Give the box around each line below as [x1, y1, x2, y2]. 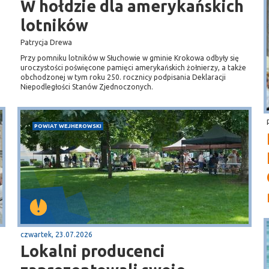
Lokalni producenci [20, 242, 165, 260]
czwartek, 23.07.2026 [20, 231, 92, 238]
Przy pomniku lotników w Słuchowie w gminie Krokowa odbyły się [20, 54, 239, 62]
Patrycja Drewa [20, 38, 72, 46]
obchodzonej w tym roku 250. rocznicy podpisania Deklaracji [20, 73, 226, 81]
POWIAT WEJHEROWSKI [34, 122, 101, 129]
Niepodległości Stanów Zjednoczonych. [20, 83, 153, 91]
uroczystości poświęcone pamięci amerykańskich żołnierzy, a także [20, 64, 246, 71]
